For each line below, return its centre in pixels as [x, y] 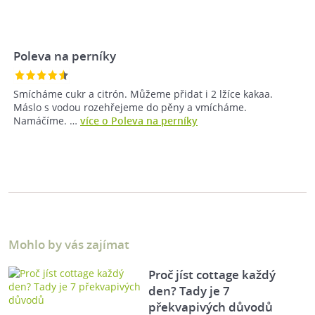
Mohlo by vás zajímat [69, 245]
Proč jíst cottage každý [212, 275]
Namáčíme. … [47, 121]
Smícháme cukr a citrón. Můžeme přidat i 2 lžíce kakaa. [143, 94]
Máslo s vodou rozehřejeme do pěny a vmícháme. [130, 108]
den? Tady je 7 [189, 291]
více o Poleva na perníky [139, 121]
